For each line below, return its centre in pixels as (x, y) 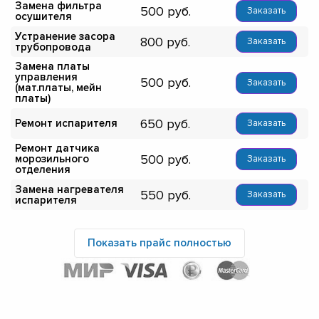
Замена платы (52, 67)
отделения (43, 170)
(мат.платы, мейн (58, 88)
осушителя (43, 16)
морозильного (52, 159)
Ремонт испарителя (66, 124)
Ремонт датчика (57, 148)
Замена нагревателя (69, 189)
